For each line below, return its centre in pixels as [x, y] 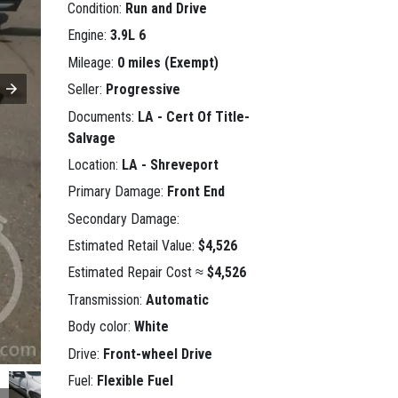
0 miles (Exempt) [168, 62]
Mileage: [92, 62]
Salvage [92, 138]
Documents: [103, 116]
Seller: [87, 90]
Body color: [101, 327]
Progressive [143, 90]
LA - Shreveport [170, 164]
